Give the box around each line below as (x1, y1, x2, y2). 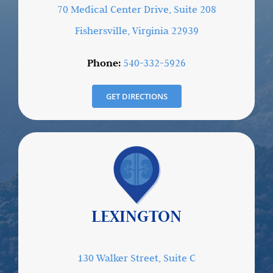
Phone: (87, 56, 121, 69)
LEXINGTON (91, 205, 182, 227)
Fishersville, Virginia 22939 (74, 24, 199, 37)
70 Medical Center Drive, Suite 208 (57, 2, 216, 15)
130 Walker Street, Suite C (77, 251, 196, 264)
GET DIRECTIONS (105, 90, 168, 102)
